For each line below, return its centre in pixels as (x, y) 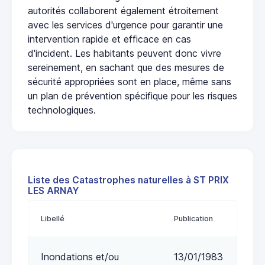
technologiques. (62, 110)
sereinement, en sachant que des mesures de (126, 67)
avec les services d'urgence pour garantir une (125, 25)
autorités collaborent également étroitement (123, 10)
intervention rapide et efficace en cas (109, 39)
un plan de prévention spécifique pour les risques (132, 96)
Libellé (53, 218)
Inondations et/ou (80, 256)
